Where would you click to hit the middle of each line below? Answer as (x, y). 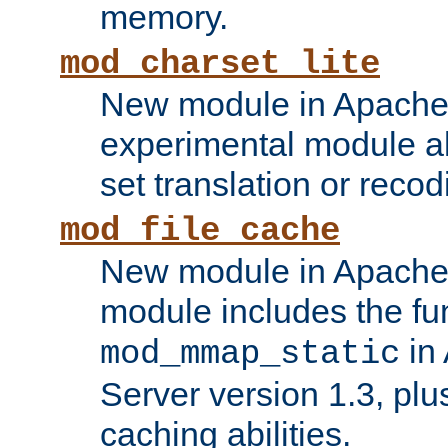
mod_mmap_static (250, 354)
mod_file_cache (200, 231)
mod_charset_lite (220, 64)
